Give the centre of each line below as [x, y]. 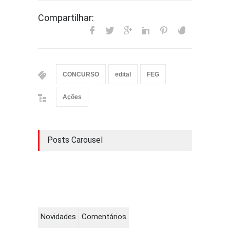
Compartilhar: [66, 18]
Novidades [58, 217]
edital [123, 74]
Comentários [104, 217]
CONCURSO [81, 74]
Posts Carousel [75, 140]
